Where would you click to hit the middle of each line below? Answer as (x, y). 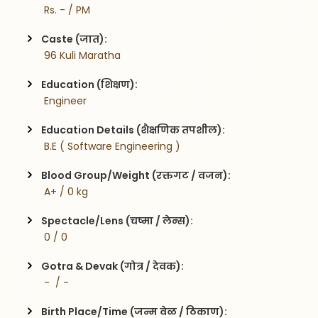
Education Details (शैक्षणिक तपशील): (133, 130)
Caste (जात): (75, 39)
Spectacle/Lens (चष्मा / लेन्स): (117, 220)
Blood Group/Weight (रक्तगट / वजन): (136, 175)
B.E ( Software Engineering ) (111, 146)
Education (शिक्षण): (90, 84)
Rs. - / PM (66, 10)
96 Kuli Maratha (81, 55)
